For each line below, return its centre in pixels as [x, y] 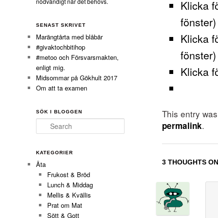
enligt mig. [51, 67]
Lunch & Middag [70, 185]
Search [46, 123]
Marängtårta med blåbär [70, 36]
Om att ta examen [62, 88]
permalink [182, 126]
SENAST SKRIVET [61, 25]
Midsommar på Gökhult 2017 [77, 77]
